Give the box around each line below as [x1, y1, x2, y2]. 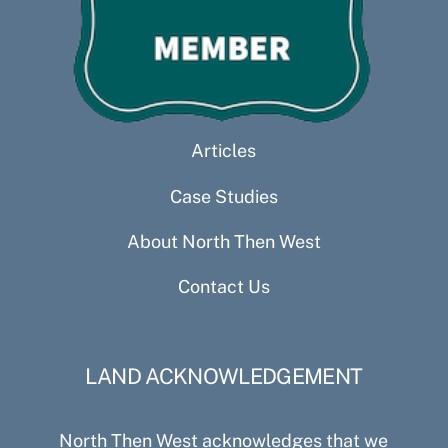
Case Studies [169, 185, 278, 207]
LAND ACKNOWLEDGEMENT [85, 362, 363, 389]
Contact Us [177, 276, 270, 298]
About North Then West [126, 230, 321, 252]
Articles [191, 140, 257, 162]
